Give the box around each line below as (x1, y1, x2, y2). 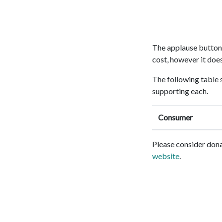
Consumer (158, 112, 193, 122)
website (152, 151, 179, 161)
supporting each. (152, 86, 208, 96)
